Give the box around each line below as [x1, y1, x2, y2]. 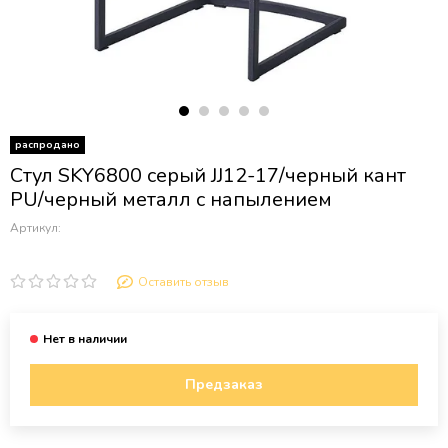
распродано [15, 138, 80, 152]
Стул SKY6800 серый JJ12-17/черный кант [10, 162, 406, 189]
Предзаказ [185, 375, 263, 395]
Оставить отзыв [137, 274, 229, 290]
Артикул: [10, 220, 61, 236]
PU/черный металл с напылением [10, 186, 332, 213]
